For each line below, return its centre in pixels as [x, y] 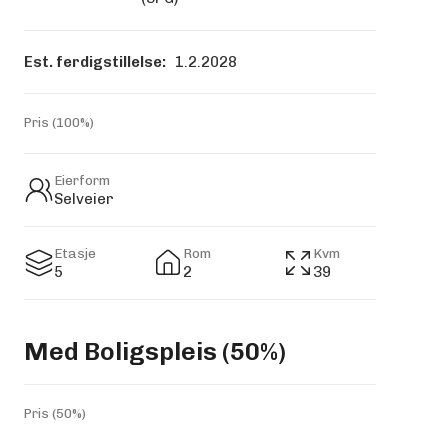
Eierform [82, 180]
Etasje [75, 253]
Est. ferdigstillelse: [95, 62]
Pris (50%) [55, 413]
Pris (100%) [59, 122]
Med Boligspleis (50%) [155, 351]
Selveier [84, 199]
